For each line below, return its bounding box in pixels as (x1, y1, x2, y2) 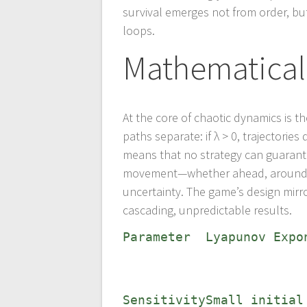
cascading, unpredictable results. (123, 202, 293, 219)
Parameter (123, 230, 191, 245)
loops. (123, 23, 156, 39)
